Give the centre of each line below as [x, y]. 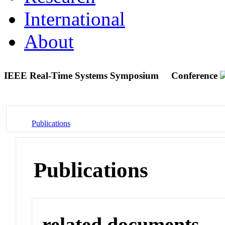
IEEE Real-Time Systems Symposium [83, 75]
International [75, 19]
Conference [194, 75]
